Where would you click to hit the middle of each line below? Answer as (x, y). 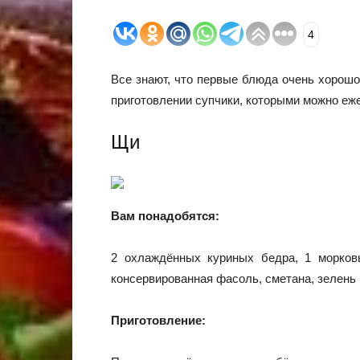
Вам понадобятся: (165, 216)
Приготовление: (158, 320)
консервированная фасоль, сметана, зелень (233, 278)
